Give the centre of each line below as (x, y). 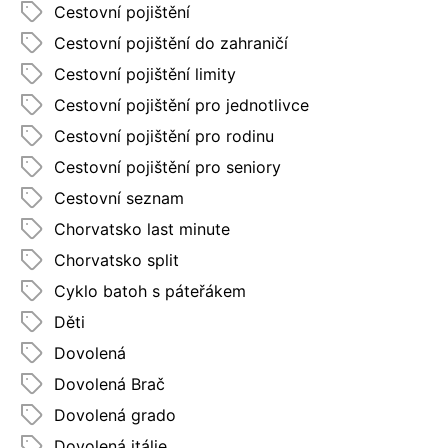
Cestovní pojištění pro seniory (167, 166)
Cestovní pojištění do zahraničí (171, 42)
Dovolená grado (115, 414)
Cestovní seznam (119, 197)
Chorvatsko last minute (142, 228)
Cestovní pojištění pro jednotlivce (181, 104)
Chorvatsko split (116, 259)
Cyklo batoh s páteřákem (150, 290)
